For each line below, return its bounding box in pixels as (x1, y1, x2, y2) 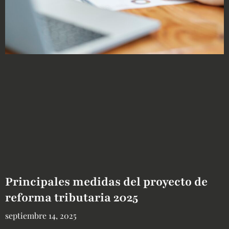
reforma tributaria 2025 (5, 189, 138, 205)
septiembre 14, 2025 (5, 210, 77, 221)
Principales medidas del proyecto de (5, 173, 208, 190)
